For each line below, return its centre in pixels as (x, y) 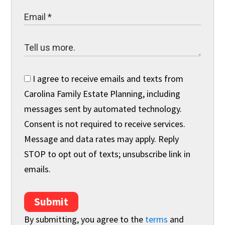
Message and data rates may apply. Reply (102, 139)
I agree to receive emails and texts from (107, 78)
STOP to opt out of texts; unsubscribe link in (107, 154)
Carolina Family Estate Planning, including (102, 93)
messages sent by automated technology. (103, 108)
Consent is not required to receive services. (105, 124)
